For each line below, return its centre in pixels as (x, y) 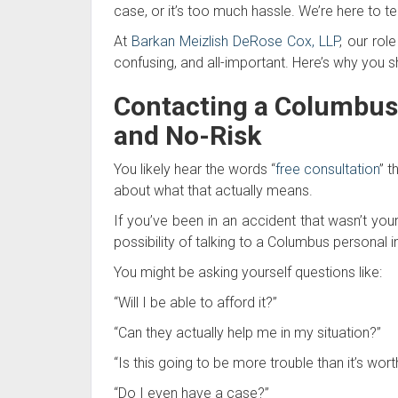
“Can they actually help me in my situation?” (247, 332)
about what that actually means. (213, 190)
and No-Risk (187, 135)
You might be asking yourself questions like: (248, 272)
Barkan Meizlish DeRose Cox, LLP (236, 41)
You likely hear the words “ (195, 169)
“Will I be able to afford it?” (195, 302)
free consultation (328, 169)
